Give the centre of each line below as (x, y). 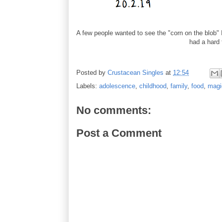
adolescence (117, 86)
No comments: (114, 110)
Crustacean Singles (136, 73)
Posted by (92, 73)
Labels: (88, 86)
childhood (153, 86)
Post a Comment (119, 133)
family (179, 86)
